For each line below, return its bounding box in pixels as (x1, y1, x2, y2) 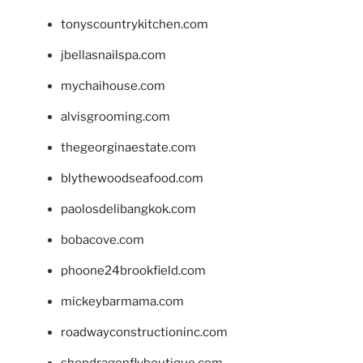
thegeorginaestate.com (61, 139, 196, 155)
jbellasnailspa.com (61, 47, 166, 62)
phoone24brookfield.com (61, 263, 206, 278)
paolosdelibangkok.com (61, 201, 196, 216)
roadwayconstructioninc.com (61, 324, 228, 340)
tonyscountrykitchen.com (61, 16, 208, 32)
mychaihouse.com (61, 78, 165, 93)
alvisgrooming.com (61, 109, 170, 124)
